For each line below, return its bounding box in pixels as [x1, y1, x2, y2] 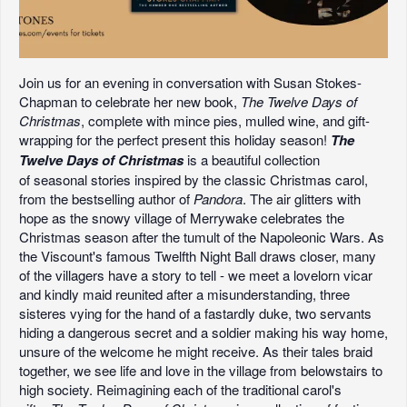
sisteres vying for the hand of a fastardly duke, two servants [19, 303, 372, 323]
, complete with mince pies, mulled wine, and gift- [81, 110, 370, 130]
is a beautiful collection [184, 149, 320, 169]
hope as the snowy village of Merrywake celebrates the [19, 207, 344, 227]
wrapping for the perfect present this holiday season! [19, 129, 331, 149]
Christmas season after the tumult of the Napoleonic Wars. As [19, 226, 384, 246]
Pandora [194, 188, 243, 208]
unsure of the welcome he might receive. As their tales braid [19, 341, 372, 361]
